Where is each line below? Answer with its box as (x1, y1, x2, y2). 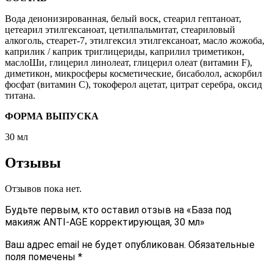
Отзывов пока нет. (5, 183, 82, 194)
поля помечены (5, 251, 78, 263)
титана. (5, 90, 35, 101)
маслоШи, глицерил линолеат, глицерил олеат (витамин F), (5, 57, 252, 68)
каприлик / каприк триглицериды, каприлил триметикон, (5, 46, 244, 57)
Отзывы (5, 155, 61, 171)
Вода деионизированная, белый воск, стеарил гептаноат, (5, 13, 241, 24)
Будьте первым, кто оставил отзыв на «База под (5, 204, 232, 216)
